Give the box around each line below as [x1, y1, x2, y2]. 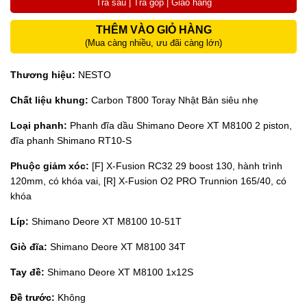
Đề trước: [10, 291, 55, 303]
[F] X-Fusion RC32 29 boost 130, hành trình [89, 160, 282, 171]
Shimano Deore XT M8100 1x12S [47, 266, 193, 278]
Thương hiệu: [10, 69, 75, 80]
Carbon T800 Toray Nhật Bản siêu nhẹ [88, 94, 258, 106]
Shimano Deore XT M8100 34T [50, 241, 186, 252]
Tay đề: [10, 266, 47, 278]
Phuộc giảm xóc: [10, 160, 89, 171]
